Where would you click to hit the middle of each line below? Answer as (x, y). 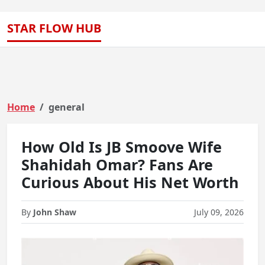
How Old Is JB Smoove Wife (122, 147)
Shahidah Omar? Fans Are (117, 164)
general (67, 107)
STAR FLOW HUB (54, 28)
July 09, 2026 (219, 212)
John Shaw (55, 212)
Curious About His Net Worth (130, 182)
